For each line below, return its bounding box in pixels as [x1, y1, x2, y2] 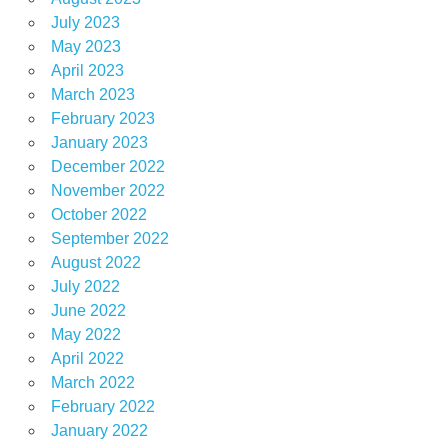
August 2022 [50, 253, 141, 271]
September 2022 [50, 229, 169, 247]
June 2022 [50, 301, 126, 319]
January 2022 [50, 421, 148, 439]
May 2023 [50, 37, 121, 55]
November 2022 [50, 181, 165, 199]
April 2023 [50, 61, 124, 79]
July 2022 [50, 277, 120, 295]
